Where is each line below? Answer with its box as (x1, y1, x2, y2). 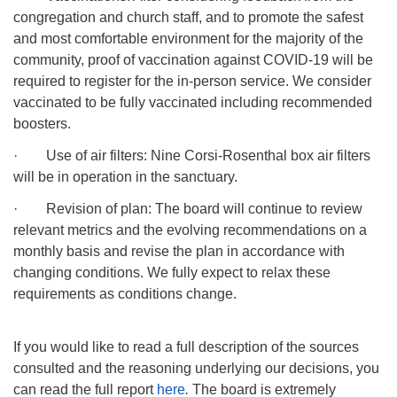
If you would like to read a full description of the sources (13, 339, 359, 354)
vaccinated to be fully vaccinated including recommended (13, 95, 372, 110)
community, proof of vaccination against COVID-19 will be (13, 52, 373, 67)
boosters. (13, 116, 71, 131)
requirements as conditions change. (13, 286, 237, 301)
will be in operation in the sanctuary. (13, 169, 237, 184)
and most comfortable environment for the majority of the (13, 31, 363, 46)
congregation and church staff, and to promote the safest (13, 10, 363, 25)
